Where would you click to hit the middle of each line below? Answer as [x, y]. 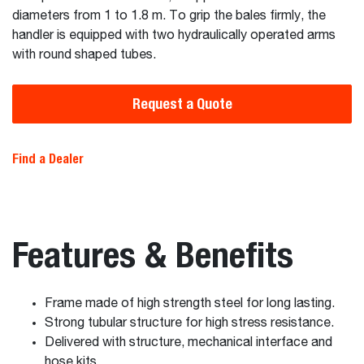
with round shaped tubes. [84, 55]
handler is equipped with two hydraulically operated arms [174, 36]
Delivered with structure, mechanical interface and [188, 343]
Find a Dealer [48, 159]
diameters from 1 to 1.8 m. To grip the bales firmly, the [169, 16]
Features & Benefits [153, 254]
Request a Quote [182, 104]
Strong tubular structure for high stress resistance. [189, 323]
